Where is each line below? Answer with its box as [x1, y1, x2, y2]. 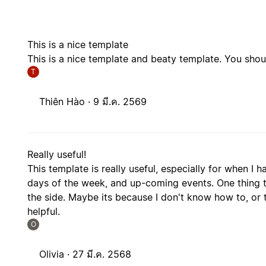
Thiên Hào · [39, 96, 94, 108]
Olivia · [39, 248, 73, 261]
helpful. [27, 205, 61, 218]
